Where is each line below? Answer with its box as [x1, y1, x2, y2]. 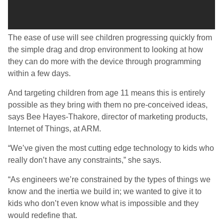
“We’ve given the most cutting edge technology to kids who [8, 144, 214, 152]
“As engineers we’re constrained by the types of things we [8, 175, 211, 184]
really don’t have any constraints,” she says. [8, 156, 161, 164]
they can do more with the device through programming [8, 57, 201, 66]
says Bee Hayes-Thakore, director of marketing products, [8, 112, 208, 121]
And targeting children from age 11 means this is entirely [8, 89, 205, 97]
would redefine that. [8, 211, 77, 220]
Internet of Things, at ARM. [8, 124, 101, 133]
